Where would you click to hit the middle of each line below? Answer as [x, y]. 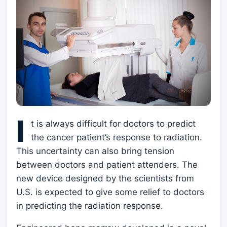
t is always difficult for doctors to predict [113, 124]
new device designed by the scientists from [105, 179]
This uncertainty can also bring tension [95, 151]
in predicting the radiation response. [90, 206]
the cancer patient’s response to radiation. [117, 138]
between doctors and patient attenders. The [107, 165]
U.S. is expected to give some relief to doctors [110, 192]
